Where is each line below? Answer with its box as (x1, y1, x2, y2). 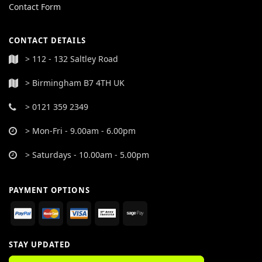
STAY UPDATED (9, 239, 71, 250)
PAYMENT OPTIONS (9, 184, 90, 195)
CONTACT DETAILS (9, 35, 86, 46)
